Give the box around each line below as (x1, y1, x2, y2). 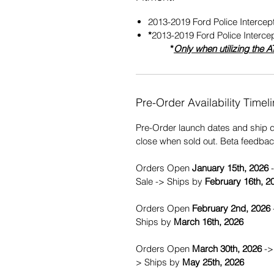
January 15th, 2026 (192, 161, 268, 174)
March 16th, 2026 (174, 215, 243, 228)
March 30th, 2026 (192, 242, 262, 254)
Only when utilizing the (174, 42, 266, 54)
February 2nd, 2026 (192, 202, 270, 214)
